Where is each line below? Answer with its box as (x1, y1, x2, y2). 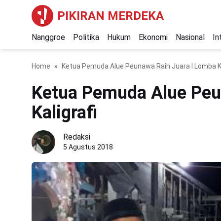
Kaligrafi (32, 102, 97, 123)
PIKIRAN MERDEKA (57, 9, 164, 23)
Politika (73, 33, 99, 42)
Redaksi (63, 132, 90, 142)
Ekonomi (139, 33, 168, 42)
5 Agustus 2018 (63, 143, 113, 151)
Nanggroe (32, 33, 65, 42)
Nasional (176, 33, 205, 42)
